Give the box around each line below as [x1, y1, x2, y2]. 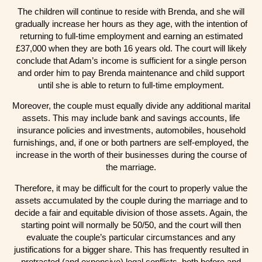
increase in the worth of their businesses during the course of [15, 150, 247, 160]
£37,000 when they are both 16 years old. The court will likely [15, 43, 247, 53]
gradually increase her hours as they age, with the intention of [15, 18, 247, 29]
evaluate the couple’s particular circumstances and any [26, 232, 236, 242]
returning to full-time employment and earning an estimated [19, 30, 243, 41]
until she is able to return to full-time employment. [38, 80, 224, 90]
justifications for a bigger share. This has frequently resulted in [13, 244, 249, 254]
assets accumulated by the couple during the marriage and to [15, 195, 247, 205]
